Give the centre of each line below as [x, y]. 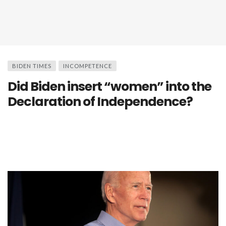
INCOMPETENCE [88, 66]
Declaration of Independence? [100, 102]
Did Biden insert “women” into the [109, 87]
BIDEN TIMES [32, 66]
